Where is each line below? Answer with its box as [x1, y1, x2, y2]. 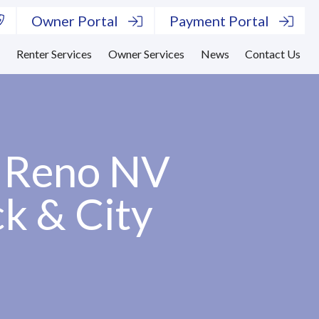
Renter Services [16, 47, 92, 61]
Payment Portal [169, 12, 269, 29]
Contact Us [245, 47, 301, 61]
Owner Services [108, 47, 184, 61]
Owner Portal [31, 12, 119, 29]
